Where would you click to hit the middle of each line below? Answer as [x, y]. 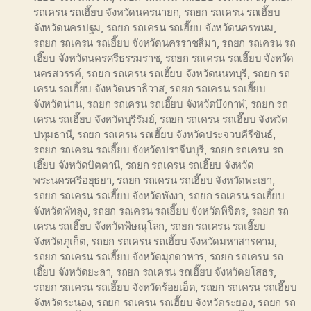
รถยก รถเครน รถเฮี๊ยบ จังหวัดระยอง [174, 302]
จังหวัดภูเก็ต [60, 241]
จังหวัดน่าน [58, 103]
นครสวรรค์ [57, 73]
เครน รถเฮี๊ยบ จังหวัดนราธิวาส [99, 88]
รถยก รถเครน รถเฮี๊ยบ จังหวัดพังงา [108, 195]
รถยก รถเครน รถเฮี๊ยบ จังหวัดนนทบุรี [167, 73]
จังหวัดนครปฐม [67, 27]
